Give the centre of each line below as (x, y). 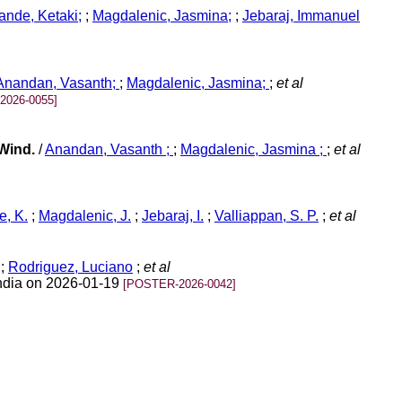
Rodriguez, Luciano (70, 267)
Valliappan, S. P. (267, 216)
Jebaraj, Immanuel (301, 16)
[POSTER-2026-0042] (179, 284)
